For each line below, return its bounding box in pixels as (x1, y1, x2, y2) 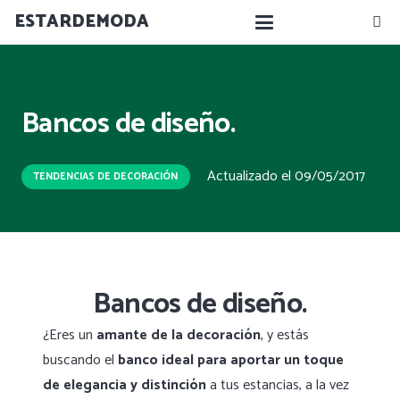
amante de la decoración (96, 323, 261, 348)
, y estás (261, 323, 309, 348)
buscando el (43, 348, 118, 373)
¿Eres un (43, 323, 96, 348)
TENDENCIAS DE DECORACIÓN (33, 168, 179, 185)
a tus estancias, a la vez (206, 373, 349, 398)
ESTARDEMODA (14, 8, 149, 36)
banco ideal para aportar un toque (118, 348, 344, 373)
